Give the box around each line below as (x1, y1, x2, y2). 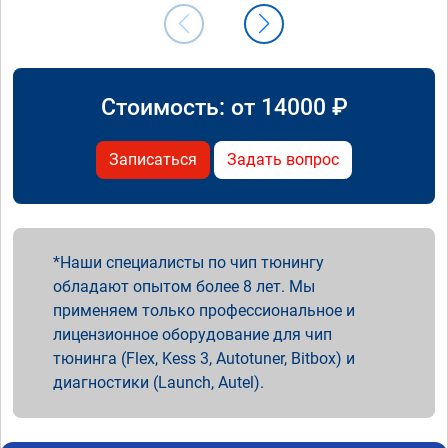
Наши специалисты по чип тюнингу (60, 252, 324, 272)
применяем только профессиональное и (53, 300, 355, 320)
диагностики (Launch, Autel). (53, 372, 264, 392)
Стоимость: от (100, 92, 261, 121)
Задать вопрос (227, 149, 339, 169)
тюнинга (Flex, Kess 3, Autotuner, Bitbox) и (53, 348, 355, 368)
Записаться (109, 149, 197, 169)
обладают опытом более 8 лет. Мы (53, 276, 315, 296)
